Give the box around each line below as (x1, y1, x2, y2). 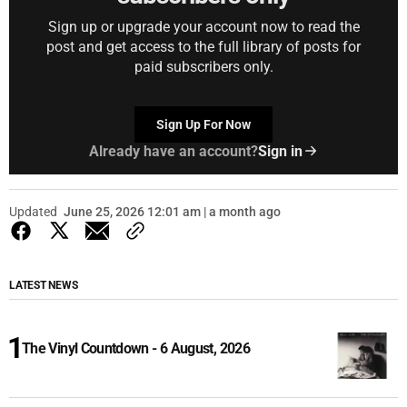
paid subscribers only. (134, 57, 273, 75)
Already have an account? (88, 142, 258, 160)
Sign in (257, 142, 303, 160)
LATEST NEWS (9, 278, 78, 292)
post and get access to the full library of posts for (46, 37, 361, 55)
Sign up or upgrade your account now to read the (47, 17, 360, 35)
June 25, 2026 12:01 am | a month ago (64, 203, 281, 219)
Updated (9, 203, 57, 219)
